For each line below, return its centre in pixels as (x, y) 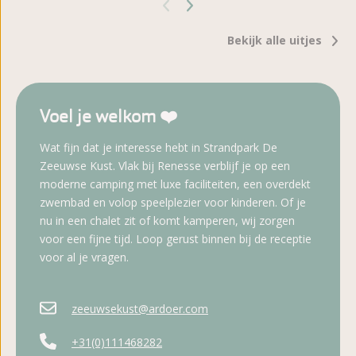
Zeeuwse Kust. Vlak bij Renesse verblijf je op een (165, 166)
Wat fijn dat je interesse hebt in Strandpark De (159, 148)
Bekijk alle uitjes (275, 41)
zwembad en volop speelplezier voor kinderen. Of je (173, 203)
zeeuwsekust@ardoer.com (140, 309)
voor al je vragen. (84, 257)
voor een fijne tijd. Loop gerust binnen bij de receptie (176, 239)
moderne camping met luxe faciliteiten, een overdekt (175, 184)
